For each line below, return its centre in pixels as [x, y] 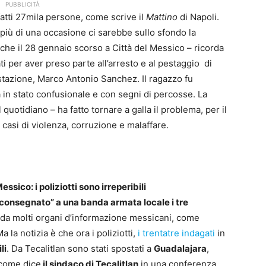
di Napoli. [198, 17]
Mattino [162, 17]
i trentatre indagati [176, 233]
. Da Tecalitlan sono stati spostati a [80, 249]
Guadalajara [180, 249]
